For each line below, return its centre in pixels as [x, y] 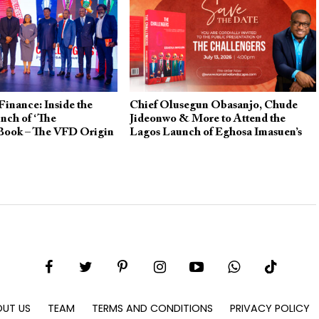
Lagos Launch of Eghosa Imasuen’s [215, 132]
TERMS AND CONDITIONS [152, 309]
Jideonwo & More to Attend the [207, 119]
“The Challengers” [176, 146]
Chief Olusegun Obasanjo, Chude [213, 105]
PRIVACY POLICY [270, 309]
